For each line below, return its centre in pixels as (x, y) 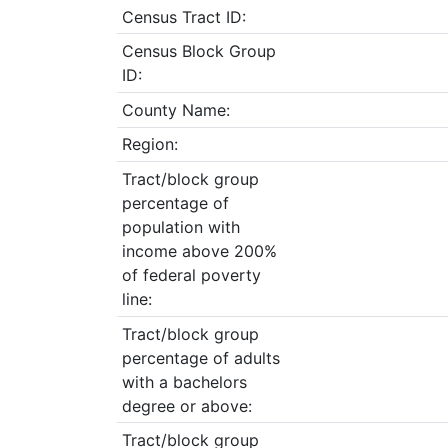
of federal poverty (191, 274)
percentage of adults (200, 357)
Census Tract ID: (183, 16)
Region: (149, 144)
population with (180, 226)
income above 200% (199, 250)
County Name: (175, 109)
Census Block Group (198, 51)
